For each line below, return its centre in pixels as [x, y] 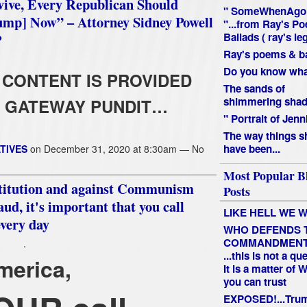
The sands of [254, 89]
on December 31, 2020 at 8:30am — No [115, 148]
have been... [251, 149]
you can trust [255, 281]
